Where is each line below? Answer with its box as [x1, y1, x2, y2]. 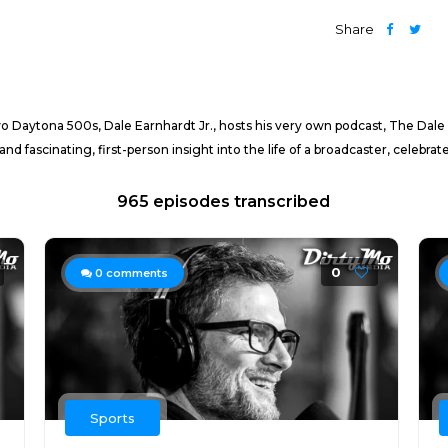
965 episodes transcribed [117, 192, 331, 211]
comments [102, 266, 168, 280]
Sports [89, 410, 135, 426]
